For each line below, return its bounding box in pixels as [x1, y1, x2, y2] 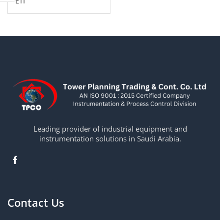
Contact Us [7, 195, 64, 211]
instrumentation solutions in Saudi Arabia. [39, 133, 181, 143]
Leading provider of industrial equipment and [33, 123, 187, 134]
